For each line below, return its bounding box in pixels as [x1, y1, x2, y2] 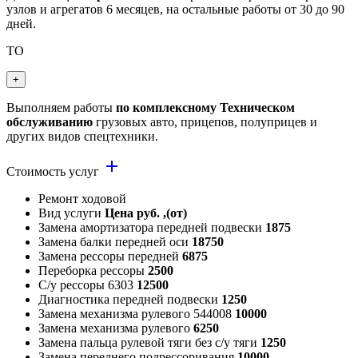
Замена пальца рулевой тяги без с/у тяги [38, 336, 261, 350]
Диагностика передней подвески [38, 292, 221, 307]
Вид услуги [38, 206, 105, 221]
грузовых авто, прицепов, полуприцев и [93, 115, 317, 129]
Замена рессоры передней [38, 249, 182, 264]
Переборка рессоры [38, 264, 148, 278]
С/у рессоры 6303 [38, 278, 137, 292]
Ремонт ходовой [38, 192, 126, 206]
